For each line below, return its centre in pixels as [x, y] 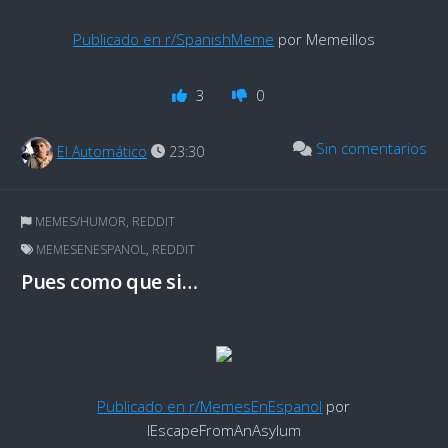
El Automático [102, 151]
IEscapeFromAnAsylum [223, 430]
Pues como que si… [109, 282]
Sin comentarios [371, 147]
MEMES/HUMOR [80, 221]
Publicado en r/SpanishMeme [173, 38]
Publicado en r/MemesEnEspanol [210, 406]
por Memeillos [324, 38]
